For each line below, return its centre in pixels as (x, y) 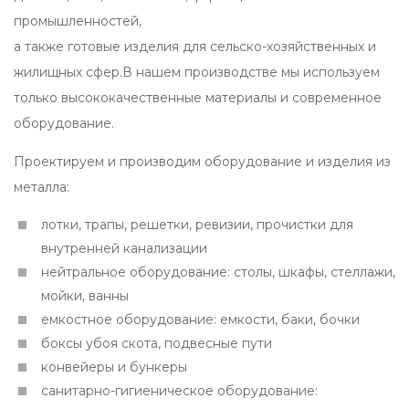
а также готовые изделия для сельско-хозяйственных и (195, 47)
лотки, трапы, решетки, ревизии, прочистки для (197, 225)
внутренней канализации (124, 249)
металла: (42, 188)
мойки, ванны (85, 296)
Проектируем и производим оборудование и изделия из (202, 162)
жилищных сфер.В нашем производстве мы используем (197, 73)
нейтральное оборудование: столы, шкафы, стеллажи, (218, 273)
